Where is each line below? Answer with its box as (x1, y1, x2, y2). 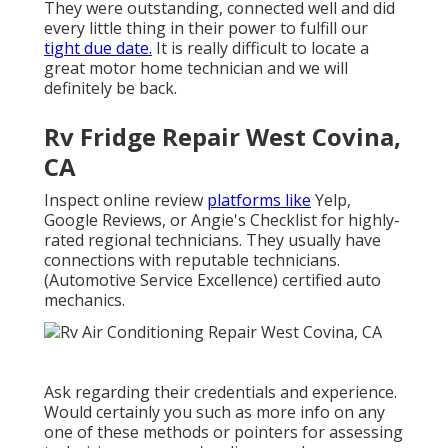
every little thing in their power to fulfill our (44, 17, 368, 40)
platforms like (207, 189, 311, 212)
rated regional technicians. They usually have (44, 229, 381, 252)
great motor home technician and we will (44, 57, 348, 80)
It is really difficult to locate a (152, 37, 369, 60)
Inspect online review (44, 189, 207, 212)
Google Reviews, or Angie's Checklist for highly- (44, 209, 400, 232)
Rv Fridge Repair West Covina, (44, 120, 401, 154)
